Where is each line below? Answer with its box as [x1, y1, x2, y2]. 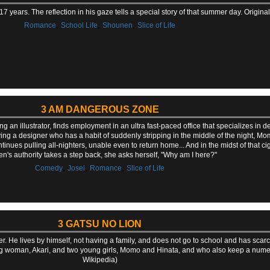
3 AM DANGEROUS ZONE [40, 104, 159, 115]
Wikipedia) [82, 255, 118, 264]
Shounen [102, 20, 133, 30]
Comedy [35, 164, 63, 173]
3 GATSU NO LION [58, 218, 142, 229]
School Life [61, 20, 98, 30]
